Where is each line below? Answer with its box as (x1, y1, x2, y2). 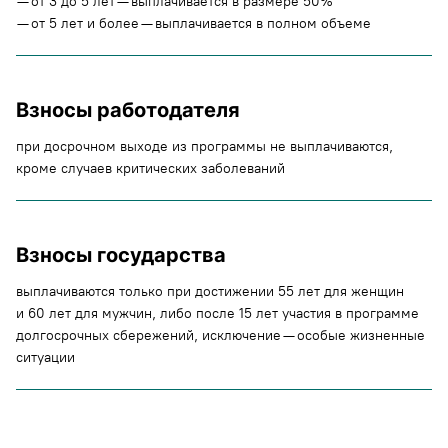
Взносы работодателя (16, 98, 240, 122)
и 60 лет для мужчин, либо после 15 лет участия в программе (16, 305, 419, 322)
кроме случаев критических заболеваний (16, 160, 285, 177)
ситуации (16, 349, 75, 366)
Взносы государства (16, 243, 226, 267)
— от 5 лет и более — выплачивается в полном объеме (16, 15, 371, 32)
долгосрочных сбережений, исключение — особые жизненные (16, 327, 425, 344)
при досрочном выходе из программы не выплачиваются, (16, 138, 393, 155)
